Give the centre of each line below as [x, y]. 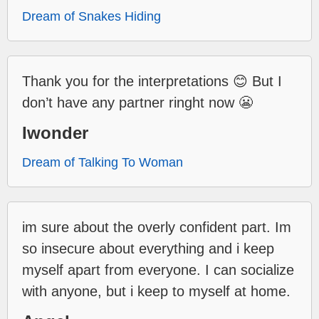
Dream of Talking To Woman [103, 163]
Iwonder [55, 133]
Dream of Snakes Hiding [91, 17]
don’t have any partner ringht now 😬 [137, 103]
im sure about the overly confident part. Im [157, 228]
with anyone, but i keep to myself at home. [156, 292]
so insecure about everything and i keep [148, 249]
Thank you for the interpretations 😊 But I [152, 82]
